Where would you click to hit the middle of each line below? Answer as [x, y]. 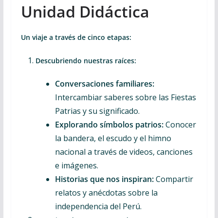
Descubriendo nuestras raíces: [86, 61]
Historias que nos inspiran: [104, 179]
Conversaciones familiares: [104, 84]
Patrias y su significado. [97, 111]
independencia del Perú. [98, 206]
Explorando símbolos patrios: [109, 125]
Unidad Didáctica [85, 11]
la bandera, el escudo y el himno [113, 138]
